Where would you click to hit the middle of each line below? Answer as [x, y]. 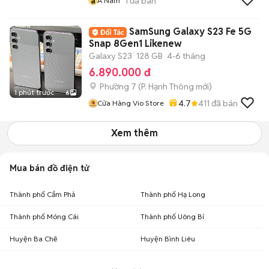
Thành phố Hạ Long [173, 194]
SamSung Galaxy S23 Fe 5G [190, 32]
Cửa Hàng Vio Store [131, 103]
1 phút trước [34, 92]
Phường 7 [118, 86]
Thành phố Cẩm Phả [42, 194]
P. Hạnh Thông [168, 86]
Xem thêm [134, 133]
